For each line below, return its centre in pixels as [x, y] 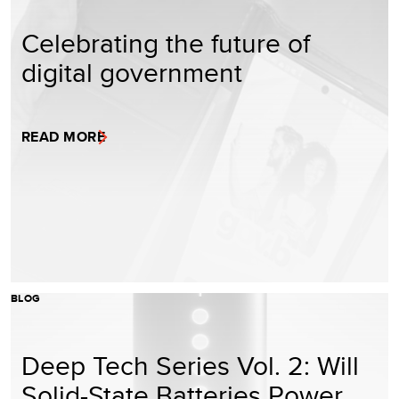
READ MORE [64, 136]
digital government [132, 72]
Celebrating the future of [166, 42]
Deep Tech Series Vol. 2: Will [190, 365]
